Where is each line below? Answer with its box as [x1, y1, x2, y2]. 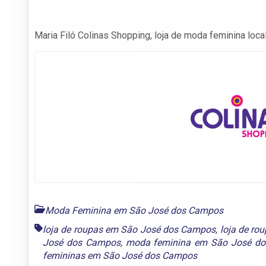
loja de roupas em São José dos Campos [43, 223, 216, 235]
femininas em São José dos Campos [43, 249, 197, 261]
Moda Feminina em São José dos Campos [45, 204, 223, 216]
